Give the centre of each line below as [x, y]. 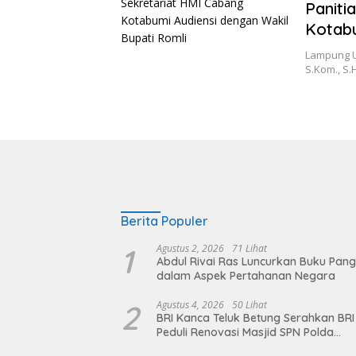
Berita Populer [164, 221]
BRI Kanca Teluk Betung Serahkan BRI [255, 317]
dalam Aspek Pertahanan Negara [246, 275]
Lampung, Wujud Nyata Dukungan [248, 346]
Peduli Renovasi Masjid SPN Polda [245, 332]
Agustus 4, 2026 [190, 304]
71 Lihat [250, 248]
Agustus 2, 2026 [190, 248]
